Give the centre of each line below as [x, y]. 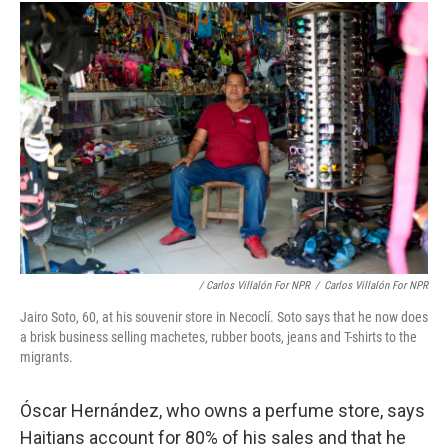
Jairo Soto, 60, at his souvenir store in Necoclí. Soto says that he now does [224, 316]
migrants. [46, 356]
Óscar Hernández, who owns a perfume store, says [222, 410]
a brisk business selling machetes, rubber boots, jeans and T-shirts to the [218, 336]
